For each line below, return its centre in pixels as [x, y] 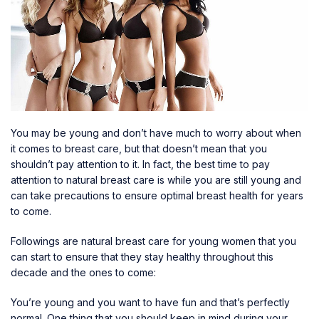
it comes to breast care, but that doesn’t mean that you [139, 148]
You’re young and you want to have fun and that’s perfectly [150, 302]
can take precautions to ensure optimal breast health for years [157, 195]
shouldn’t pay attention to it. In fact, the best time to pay [140, 164]
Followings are [46, 241]
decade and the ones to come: [83, 272]
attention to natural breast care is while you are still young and [156, 179]
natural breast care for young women [168, 241]
